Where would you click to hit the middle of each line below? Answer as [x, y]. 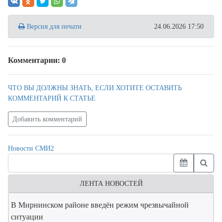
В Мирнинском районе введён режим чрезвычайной [100, 205]
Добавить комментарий [47, 119]
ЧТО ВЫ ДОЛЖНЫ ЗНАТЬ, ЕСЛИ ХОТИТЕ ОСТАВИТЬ [95, 88]
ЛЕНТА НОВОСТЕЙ [111, 184]
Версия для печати [53, 27]
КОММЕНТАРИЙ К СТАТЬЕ [52, 99]
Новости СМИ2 [31, 149]
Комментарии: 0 [37, 60]
